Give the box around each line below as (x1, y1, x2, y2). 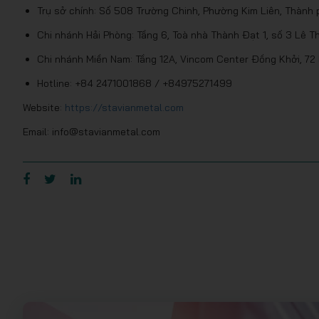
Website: (23, 101, 65, 114)
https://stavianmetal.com (65, 101, 184, 114)
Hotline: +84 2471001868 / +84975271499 (37, 77, 232, 90)
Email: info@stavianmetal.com (23, 125, 160, 138)
